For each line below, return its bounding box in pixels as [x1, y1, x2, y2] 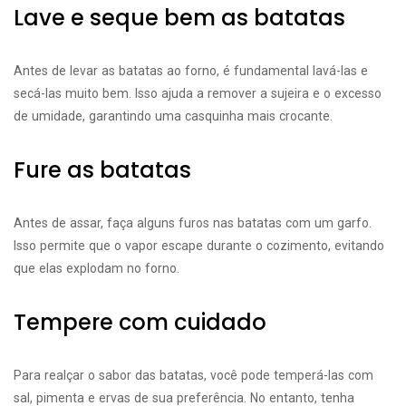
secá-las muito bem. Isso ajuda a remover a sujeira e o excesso [14, 86, 382, 101]
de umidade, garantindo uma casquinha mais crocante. [14, 109, 333, 123]
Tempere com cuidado [14, 307, 266, 337]
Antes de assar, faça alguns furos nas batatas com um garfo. [14, 216, 372, 230]
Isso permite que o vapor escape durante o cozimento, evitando [14, 238, 384, 253]
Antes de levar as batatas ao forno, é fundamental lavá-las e [14, 63, 368, 78]
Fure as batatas [14, 155, 191, 185]
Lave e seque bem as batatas [14, 3, 345, 33]
